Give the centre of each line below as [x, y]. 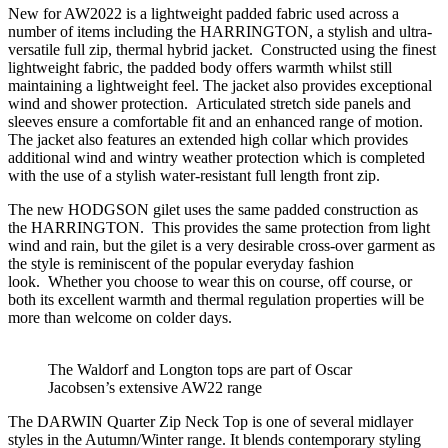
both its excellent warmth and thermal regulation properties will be [216, 299]
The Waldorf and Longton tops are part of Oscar [200, 369]
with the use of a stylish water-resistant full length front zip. [198, 175]
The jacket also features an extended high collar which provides [208, 139]
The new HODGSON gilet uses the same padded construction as [213, 209]
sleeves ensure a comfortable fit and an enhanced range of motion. [215, 121]
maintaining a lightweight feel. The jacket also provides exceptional [220, 85]
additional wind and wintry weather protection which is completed [216, 157]
